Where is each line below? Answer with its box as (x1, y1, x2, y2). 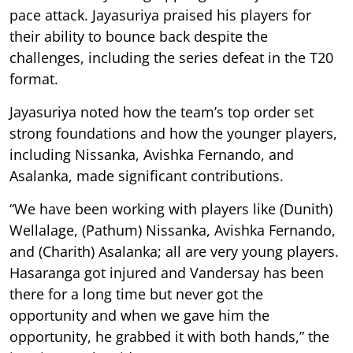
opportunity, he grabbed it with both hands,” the (9, 326, 329, 346)
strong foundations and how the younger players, (9, 123, 337, 143)
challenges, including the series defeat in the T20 (9, 47, 333, 67)
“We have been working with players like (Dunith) (9, 199, 333, 218)
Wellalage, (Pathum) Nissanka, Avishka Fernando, (9, 220, 336, 240)
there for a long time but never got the (9, 284, 263, 303)
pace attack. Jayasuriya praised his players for (9, 5, 311, 24)
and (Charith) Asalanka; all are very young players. (9, 241, 339, 261)
